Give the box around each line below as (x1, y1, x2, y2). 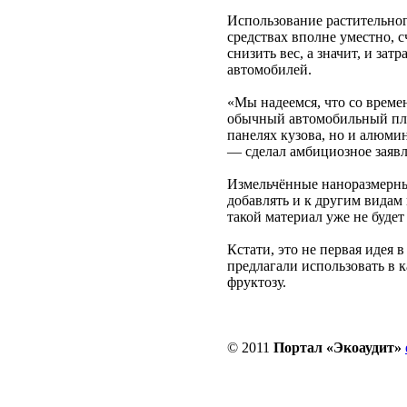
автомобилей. (227, 62, 312, 77)
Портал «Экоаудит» (273, 340, 402, 355)
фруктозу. (227, 274, 286, 290)
